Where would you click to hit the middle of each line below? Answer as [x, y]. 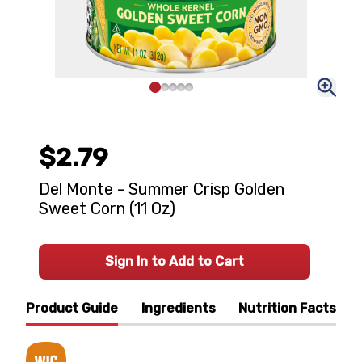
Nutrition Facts [287, 308]
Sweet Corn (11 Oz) [107, 208]
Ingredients [178, 308]
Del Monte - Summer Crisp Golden [162, 189]
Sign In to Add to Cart [175, 261]
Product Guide [72, 308]
